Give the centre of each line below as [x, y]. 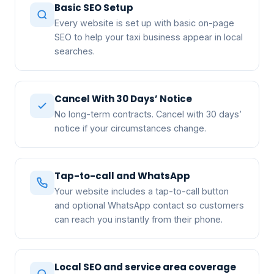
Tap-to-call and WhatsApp [122, 176]
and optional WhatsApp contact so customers [149, 205]
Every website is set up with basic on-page [144, 23]
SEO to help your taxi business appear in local [149, 37]
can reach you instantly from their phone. [139, 219]
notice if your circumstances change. [130, 128]
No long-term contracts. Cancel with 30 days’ [148, 114]
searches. [75, 51]
